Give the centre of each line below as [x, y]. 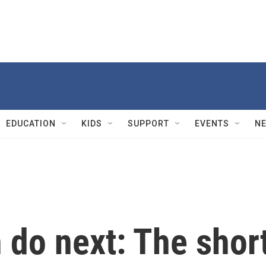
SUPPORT [148, 123]
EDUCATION [31, 123]
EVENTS [212, 123]
